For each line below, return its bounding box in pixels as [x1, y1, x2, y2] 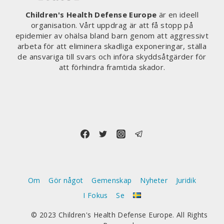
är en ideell [156, 9, 199, 20]
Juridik [175, 175, 196, 185]
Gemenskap [91, 175, 132, 185]
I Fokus [83, 190, 108, 200]
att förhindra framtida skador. [58, 62, 165, 72]
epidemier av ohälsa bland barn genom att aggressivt [15, 30, 209, 41]
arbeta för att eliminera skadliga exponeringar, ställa [17, 41, 207, 51]
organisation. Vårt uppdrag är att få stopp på [30, 20, 193, 30]
